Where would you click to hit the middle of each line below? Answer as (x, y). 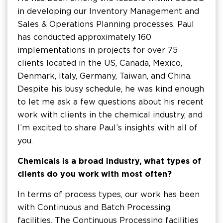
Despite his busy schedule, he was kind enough (111, 89)
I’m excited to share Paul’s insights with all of (108, 128)
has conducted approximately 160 (84, 37)
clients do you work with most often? (95, 174)
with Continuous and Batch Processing (94, 207)
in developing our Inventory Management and (108, 11)
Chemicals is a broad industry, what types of (109, 161)
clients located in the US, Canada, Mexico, (100, 63)
